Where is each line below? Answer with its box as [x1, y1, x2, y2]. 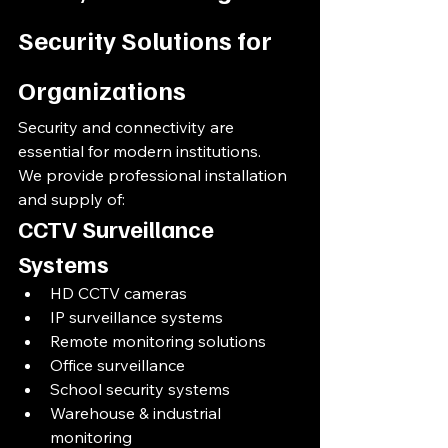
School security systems [50, 379, 230, 399]
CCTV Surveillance [18, 213, 219, 243]
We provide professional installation [18, 165, 291, 185]
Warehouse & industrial [50, 403, 225, 423]
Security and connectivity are [18, 117, 238, 137]
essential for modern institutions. [18, 141, 261, 161]
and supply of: [18, 189, 125, 209]
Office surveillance [50, 355, 185, 375]
